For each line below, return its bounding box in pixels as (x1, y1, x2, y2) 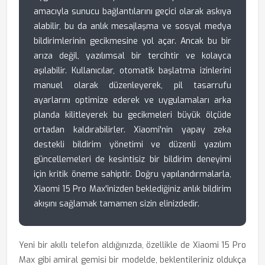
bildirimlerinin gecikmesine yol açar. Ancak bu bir (34, 35, 231, 47)
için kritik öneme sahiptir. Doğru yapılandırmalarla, (34, 169, 231, 180)
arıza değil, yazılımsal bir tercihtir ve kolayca (34, 50, 231, 62)
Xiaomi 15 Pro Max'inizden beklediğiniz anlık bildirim (34, 183, 231, 195)
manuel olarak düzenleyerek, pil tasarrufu (34, 80, 231, 91)
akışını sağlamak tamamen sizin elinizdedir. (34, 198, 199, 209)
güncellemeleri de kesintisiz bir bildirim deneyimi (34, 154, 231, 165)
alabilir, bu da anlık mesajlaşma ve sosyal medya (34, 21, 231, 32)
